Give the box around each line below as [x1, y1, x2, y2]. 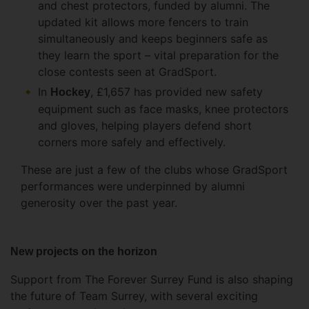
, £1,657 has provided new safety [90, 85, 263, 99]
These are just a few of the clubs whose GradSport [21, 163, 288, 177]
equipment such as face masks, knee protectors [38, 102, 288, 117]
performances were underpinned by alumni [21, 179, 245, 194]
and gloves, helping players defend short [38, 119, 252, 133]
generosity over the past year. [21, 196, 181, 210]
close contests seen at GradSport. [38, 65, 220, 79]
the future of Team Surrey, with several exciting [10, 289, 258, 303]
